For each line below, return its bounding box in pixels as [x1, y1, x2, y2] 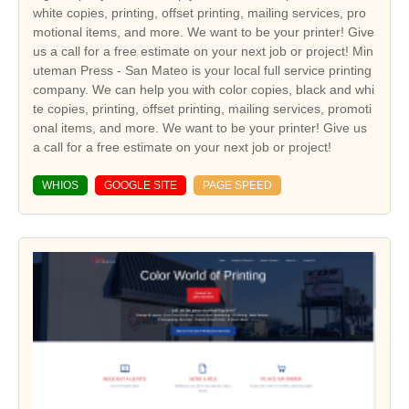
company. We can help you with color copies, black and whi [33, 82, 374, 98]
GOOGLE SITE [104, 179, 177, 193]
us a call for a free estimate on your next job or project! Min [33, 44, 373, 59]
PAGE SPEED [203, 179, 272, 193]
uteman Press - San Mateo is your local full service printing [33, 63, 372, 79]
